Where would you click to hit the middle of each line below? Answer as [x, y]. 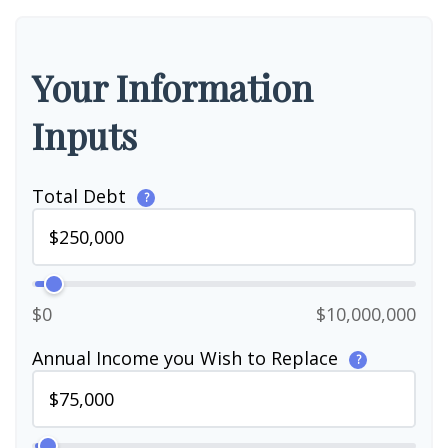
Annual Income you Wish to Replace [187, 358]
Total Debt [81, 196]
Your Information [172, 87]
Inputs [84, 135]
